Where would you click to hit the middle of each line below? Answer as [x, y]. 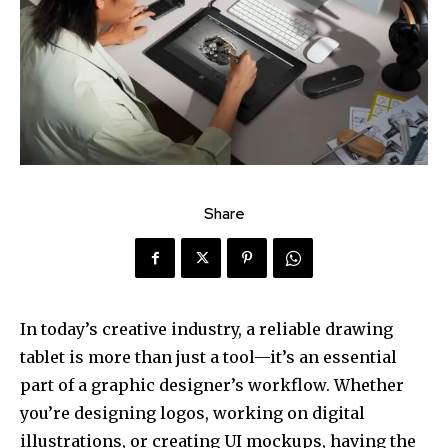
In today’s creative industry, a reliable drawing [206, 329]
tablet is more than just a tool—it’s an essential [208, 357]
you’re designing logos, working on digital [192, 413]
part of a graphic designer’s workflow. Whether [212, 385]
